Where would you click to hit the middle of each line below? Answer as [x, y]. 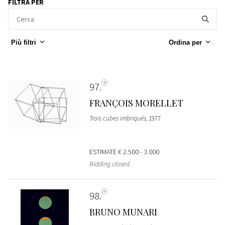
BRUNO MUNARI [123, 212]
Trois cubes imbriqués [118, 118]
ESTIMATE [103, 151]
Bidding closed [109, 163]
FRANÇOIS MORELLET [136, 103]
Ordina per [185, 42]
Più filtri [24, 42]
